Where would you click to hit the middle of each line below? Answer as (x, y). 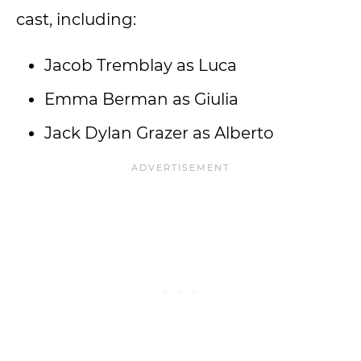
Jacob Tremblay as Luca (141, 65)
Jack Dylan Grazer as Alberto (159, 133)
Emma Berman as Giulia (141, 99)
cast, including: (76, 19)
